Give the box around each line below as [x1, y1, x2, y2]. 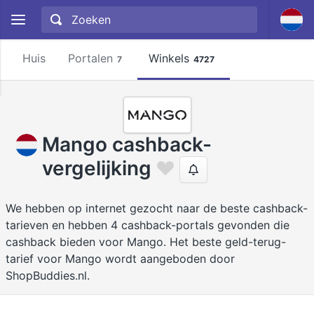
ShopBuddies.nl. [6, 268, 90, 282]
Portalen [68, 51, 113, 65]
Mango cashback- [42, 132, 212, 156]
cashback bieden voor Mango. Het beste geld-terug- [6, 235, 286, 249]
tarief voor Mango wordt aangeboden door [6, 252, 235, 266]
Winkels [149, 51, 189, 65]
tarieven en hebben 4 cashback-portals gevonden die [6, 218, 289, 232]
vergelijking [42, 156, 151, 180]
